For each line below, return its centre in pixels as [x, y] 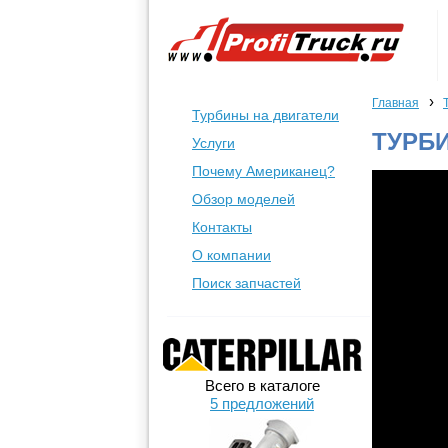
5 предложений [262, 403]
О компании [231, 255]
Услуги [213, 143]
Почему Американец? [263, 171]
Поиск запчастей [246, 283]
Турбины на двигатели [265, 115]
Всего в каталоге [262, 385]
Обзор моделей [243, 199]
